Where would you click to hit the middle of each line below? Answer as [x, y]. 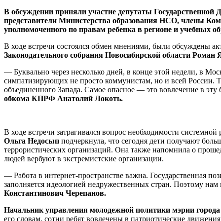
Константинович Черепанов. [55, 193]
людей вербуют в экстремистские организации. [84, 158]
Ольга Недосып [32, 141]
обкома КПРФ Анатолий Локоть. [63, 98]
